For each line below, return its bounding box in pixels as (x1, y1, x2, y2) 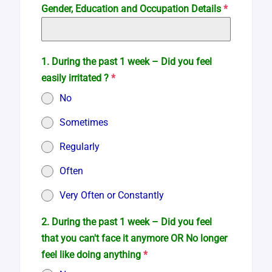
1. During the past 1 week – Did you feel (41, 55, 212, 67)
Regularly (59, 140, 100, 152)
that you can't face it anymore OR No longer (41, 232, 228, 244)
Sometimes (59, 116, 109, 128)
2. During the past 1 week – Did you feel (41, 216, 212, 228)
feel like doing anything (41, 248, 144, 260)
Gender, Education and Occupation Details (41, 2, 224, 15)
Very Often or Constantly (59, 189, 165, 201)
